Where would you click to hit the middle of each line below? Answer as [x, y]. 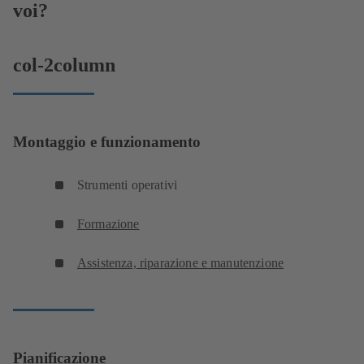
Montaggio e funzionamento [107, 142]
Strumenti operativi [128, 184]
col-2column [64, 65]
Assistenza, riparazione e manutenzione [181, 262]
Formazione [108, 223]
